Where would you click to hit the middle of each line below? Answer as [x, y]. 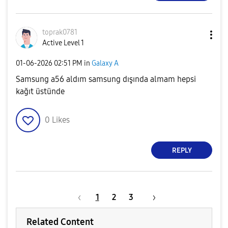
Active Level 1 [63, 43]
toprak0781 [60, 32]
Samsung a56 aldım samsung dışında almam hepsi [106, 79]
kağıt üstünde [40, 91]
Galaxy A [105, 63]
